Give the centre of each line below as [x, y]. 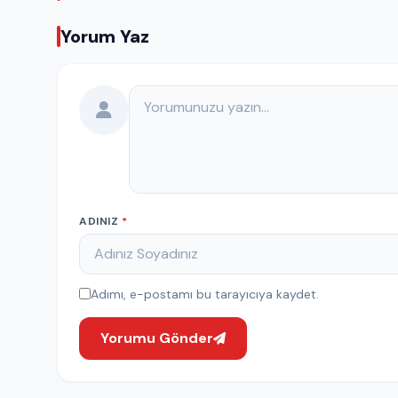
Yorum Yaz [105, 36]
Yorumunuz [164, 94]
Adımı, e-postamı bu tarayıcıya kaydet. [205, 294]
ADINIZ [101, 221]
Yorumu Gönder [157, 338]
